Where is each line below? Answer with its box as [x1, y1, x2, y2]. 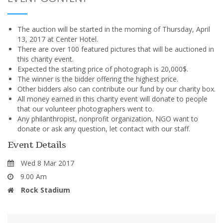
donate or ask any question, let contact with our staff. [17, 123, 190, 133]
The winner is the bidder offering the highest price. [17, 74, 178, 84]
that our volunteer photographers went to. [17, 104, 154, 113]
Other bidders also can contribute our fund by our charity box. [17, 84, 216, 94]
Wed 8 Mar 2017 [19, 158, 74, 168]
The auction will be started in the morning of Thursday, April [17, 24, 210, 34]
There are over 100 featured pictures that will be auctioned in [17, 44, 214, 54]
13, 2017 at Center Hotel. [17, 34, 98, 44]
